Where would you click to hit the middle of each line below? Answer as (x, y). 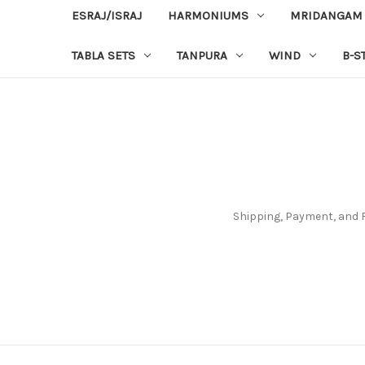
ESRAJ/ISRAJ (107, 15)
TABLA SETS (103, 55)
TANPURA (202, 55)
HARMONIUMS (208, 15)
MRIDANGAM (326, 15)
